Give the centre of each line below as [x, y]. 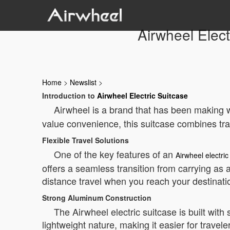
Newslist [83, 82]
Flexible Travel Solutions [85, 140]
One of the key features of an [115, 154]
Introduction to [70, 95]
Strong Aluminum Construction [97, 198]
